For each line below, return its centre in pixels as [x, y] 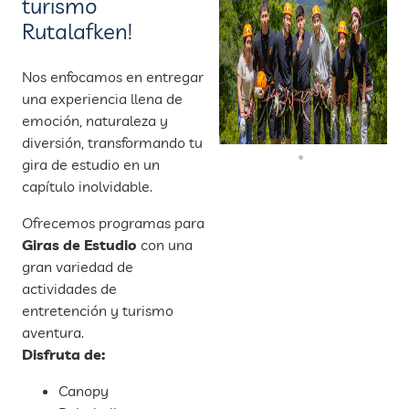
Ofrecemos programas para [113, 222]
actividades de [69, 288]
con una [165, 244]
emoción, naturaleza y [95, 120]
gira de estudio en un [91, 164]
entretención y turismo [98, 310]
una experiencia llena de [102, 98]
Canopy [84, 390]
